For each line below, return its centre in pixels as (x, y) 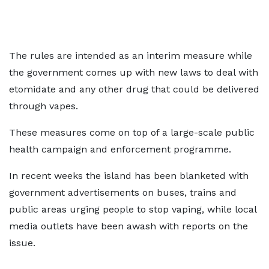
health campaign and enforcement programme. (120, 149)
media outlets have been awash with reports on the (128, 226)
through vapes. (44, 106)
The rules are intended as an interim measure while (131, 56)
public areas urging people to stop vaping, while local (133, 209)
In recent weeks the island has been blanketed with (129, 176)
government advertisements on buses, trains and (123, 192)
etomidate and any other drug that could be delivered (134, 89)
